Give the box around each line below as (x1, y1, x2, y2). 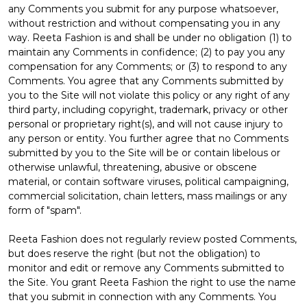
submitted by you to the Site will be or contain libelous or (8, 146, 280, 159)
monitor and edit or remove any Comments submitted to (8, 261, 284, 274)
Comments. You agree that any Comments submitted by (8, 74, 284, 87)
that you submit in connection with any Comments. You (8, 290, 276, 303)
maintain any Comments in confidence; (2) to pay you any (8, 45, 285, 58)
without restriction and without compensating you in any (8, 16, 280, 29)
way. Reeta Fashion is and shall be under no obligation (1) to (8, 31, 292, 44)
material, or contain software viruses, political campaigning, (8, 175, 288, 188)
